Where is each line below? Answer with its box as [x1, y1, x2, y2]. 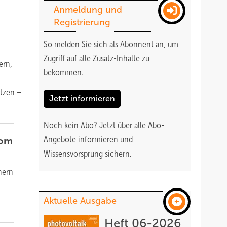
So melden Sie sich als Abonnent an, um [44, 39, 178, 49]
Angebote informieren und [44, 134, 133, 144]
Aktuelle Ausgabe [44, 196, 117, 206]
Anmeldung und [54, 5, 122, 15]
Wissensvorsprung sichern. [44, 148, 131, 159]
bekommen [44, 67, 82, 78]
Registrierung [54, 17, 110, 27]
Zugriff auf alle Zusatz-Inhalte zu [44, 53, 149, 63]
